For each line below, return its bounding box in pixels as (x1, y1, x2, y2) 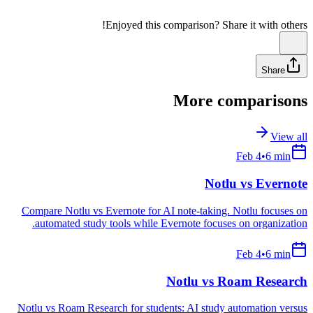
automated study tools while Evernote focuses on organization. (35, 217, 307, 229)
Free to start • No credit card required (140, 16, 303, 29)
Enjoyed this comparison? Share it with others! (105, 18, 307, 31)
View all (270, 131, 307, 143)
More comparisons (173, 91, 307, 110)
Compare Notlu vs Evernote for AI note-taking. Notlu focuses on (22, 204, 307, 217)
